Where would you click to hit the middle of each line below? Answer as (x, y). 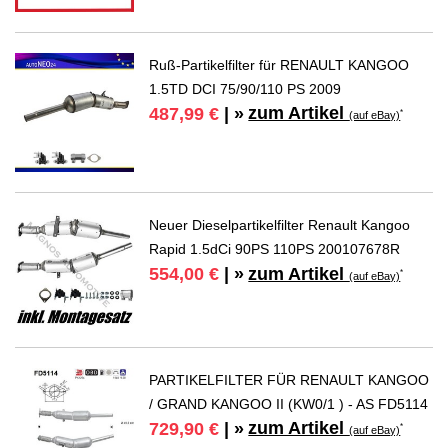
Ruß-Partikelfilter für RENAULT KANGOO (279, 64)
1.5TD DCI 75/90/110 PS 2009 (245, 88)
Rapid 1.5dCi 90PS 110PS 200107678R (275, 249)
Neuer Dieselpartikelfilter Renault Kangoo (280, 225)
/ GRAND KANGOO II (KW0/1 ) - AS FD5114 (289, 403)
